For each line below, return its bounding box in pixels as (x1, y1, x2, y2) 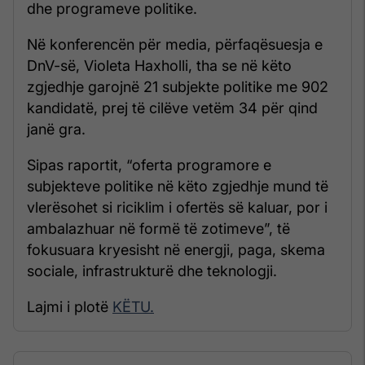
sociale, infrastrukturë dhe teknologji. (27, 262, 277, 280)
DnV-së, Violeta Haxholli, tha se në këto (27, 57, 292, 75)
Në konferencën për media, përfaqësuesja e (27, 36, 323, 54)
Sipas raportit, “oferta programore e (27, 156, 271, 174)
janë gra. (27, 121, 86, 139)
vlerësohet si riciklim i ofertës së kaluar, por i (27, 199, 328, 217)
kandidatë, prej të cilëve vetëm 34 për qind (27, 99, 318, 117)
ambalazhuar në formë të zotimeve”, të (27, 220, 290, 238)
